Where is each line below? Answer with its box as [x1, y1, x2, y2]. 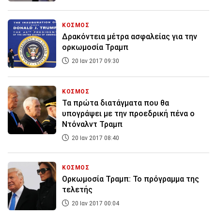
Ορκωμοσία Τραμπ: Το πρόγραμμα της [62, 174, 199, 184]
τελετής [62, 185, 93, 195]
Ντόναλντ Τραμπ [62, 120, 123, 129]
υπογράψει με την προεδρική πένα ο [62, 109, 195, 119]
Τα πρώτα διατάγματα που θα [62, 98, 169, 108]
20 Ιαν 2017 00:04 [70, 200, 119, 207]
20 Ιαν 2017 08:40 [70, 135, 119, 142]
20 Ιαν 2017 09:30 [70, 58, 119, 65]
